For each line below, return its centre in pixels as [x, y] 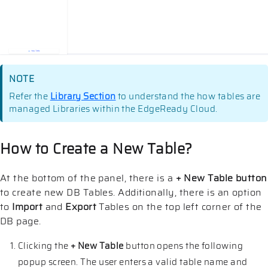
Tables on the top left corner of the [179, 207]
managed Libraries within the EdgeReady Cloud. [113, 109]
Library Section [83, 97]
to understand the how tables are [188, 97]
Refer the [30, 97]
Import [28, 207]
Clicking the [44, 246]
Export [81, 207]
